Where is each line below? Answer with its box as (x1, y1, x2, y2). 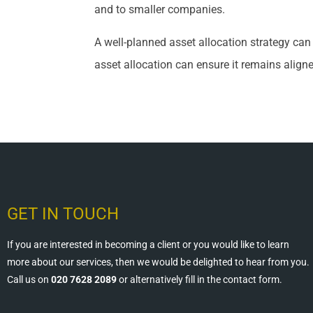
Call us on (7, 273, 51, 285)
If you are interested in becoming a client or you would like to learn (7, 238, 289, 250)
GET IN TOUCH (7, 203, 119, 224)
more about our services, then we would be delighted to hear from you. (7, 256, 310, 268)
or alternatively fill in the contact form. (117, 273, 282, 285)
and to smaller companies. (94, 3, 226, 17)
